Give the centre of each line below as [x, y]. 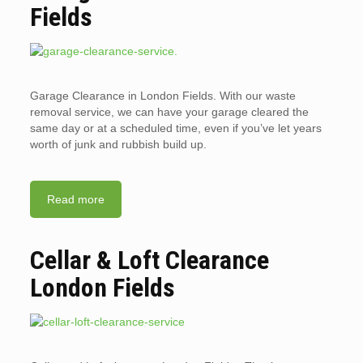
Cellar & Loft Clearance [149, 261]
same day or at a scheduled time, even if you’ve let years [175, 128]
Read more [75, 200]
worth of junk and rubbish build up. [118, 145]
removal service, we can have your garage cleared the [169, 112]
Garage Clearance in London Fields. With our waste [162, 96]
